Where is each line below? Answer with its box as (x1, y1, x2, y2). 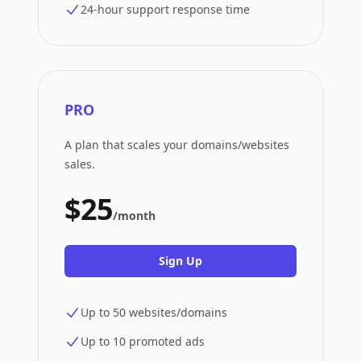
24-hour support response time (81, 2, 250, 17)
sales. (64, 156, 95, 172)
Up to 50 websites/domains (81, 305, 227, 320)
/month (113, 208, 156, 223)
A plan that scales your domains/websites (64, 137, 289, 152)
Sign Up (159, 253, 202, 268)
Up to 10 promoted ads (81, 334, 205, 349)
